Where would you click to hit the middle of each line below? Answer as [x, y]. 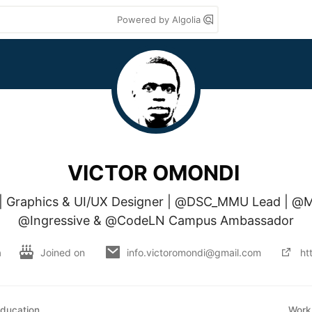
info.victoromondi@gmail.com [194, 252]
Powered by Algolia [160, 19]
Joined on [64, 252]
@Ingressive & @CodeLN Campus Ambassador [156, 220]
